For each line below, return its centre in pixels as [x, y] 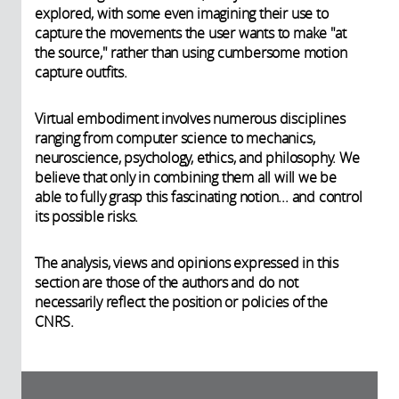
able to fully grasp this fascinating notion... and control [199, 197]
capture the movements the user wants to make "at [191, 33]
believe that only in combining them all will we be [186, 178]
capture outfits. [81, 73]
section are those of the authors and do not [167, 283]
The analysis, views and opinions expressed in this [187, 263]
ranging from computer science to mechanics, [175, 138]
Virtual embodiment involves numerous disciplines [190, 119]
